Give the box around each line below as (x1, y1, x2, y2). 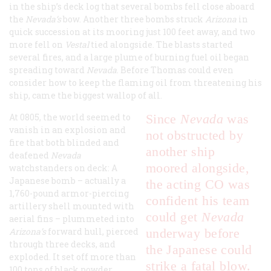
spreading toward (9, 64, 87, 76)
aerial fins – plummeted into (9, 213, 134, 225)
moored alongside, (145, 160, 250, 176)
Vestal (65, 39, 91, 51)
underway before (145, 226, 240, 241)
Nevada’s (25, 13, 61, 25)
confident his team (145, 193, 250, 209)
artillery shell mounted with (9, 200, 134, 212)
